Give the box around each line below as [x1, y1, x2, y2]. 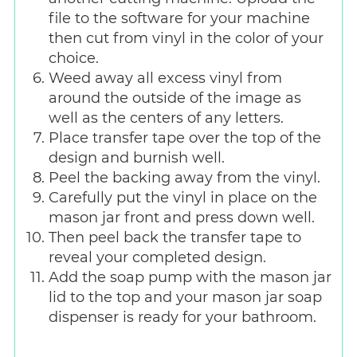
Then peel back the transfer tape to [48, 228, 301, 246]
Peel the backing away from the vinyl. [48, 168, 320, 186]
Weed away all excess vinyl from [48, 69, 282, 87]
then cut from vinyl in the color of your [48, 29, 324, 47]
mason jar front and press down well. [48, 208, 315, 226]
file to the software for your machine [48, 9, 310, 27]
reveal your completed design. [48, 248, 266, 266]
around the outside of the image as [48, 88, 301, 107]
